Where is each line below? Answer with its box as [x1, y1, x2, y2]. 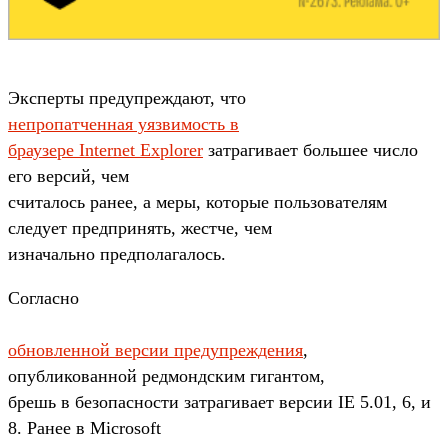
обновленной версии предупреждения [8, 339, 303, 360]
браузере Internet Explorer [8, 139, 203, 160]
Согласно [8, 287, 79, 308]
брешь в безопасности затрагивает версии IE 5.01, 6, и [8, 391, 431, 412]
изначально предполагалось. [8, 243, 226, 264]
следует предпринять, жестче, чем [8, 217, 272, 238]
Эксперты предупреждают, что [8, 87, 246, 108]
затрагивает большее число [203, 139, 418, 160]
